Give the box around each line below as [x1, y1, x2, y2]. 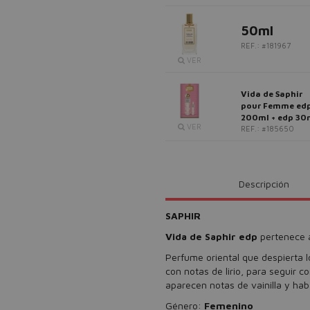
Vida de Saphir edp [165, 230, 260, 242]
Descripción [238, 178, 289, 190]
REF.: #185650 [241, 124, 294, 133]
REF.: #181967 [241, 41, 291, 50]
